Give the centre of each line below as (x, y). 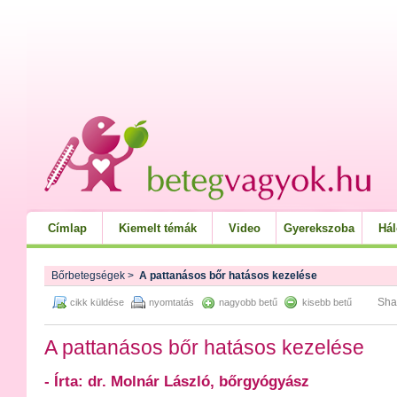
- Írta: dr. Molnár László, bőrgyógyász (177, 381)
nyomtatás (171, 302)
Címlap (67, 228)
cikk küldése (97, 302)
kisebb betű (327, 302)
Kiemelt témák (158, 228)
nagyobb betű (248, 302)
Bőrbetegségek (88, 276)
